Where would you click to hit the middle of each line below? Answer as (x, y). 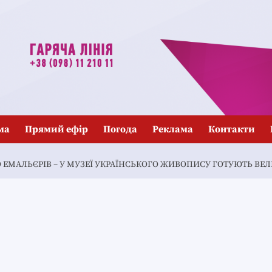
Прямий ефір (56, 129)
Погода (120, 129)
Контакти (232, 129)
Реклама (173, 129)
